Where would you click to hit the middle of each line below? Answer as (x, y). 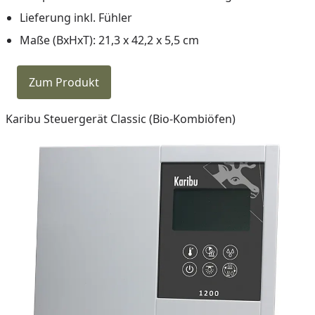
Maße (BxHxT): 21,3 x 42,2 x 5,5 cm (109, 40)
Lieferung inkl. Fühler (76, 18)
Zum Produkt (64, 83)
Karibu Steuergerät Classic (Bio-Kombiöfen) (121, 119)
